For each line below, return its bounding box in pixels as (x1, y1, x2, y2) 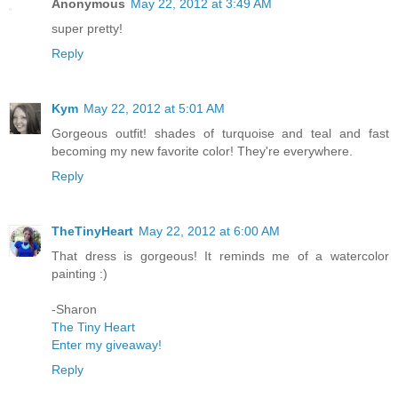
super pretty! (52, 20, 123, 36)
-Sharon (52, 301, 97, 316)
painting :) (52, 266, 107, 281)
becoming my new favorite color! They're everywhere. (52, 143, 353, 158)
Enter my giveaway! (52, 337, 162, 352)
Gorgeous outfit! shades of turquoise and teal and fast (52, 125, 389, 140)
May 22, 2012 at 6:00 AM (139, 223, 280, 238)
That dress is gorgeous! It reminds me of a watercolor (52, 248, 389, 263)
